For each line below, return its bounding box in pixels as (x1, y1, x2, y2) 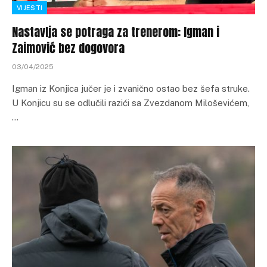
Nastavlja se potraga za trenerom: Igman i (12, 22, 219, 41)
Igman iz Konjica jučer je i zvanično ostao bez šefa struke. (12, 83, 250, 94)
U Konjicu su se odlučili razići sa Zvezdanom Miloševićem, (12, 97, 249, 108)
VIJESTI (17, 4, 43, 11)
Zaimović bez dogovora (12, 38, 125, 57)
